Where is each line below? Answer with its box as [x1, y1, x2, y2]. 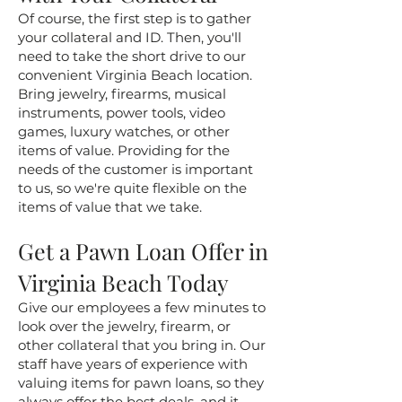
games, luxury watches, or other [18, 123, 230, 140]
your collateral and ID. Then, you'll [18, 29, 241, 46]
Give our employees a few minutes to [18, 299, 266, 316]
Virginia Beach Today [18, 267, 229, 297]
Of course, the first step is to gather [18, 10, 251, 27]
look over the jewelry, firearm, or [18, 318, 231, 335]
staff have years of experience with [18, 355, 248, 372]
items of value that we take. [18, 198, 202, 215]
